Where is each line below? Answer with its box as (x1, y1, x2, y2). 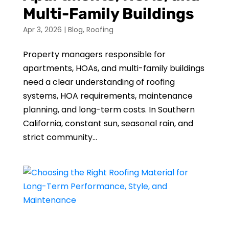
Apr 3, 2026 (22, 25, 62, 35)
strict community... (22, 131, 97, 143)
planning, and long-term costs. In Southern (22, 104, 195, 116)
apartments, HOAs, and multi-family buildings (22, 62, 204, 74)
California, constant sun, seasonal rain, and (22, 118, 193, 129)
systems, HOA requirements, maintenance (22, 90, 193, 102)
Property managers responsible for (22, 49, 166, 60)
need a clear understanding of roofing (22, 76, 175, 88)
